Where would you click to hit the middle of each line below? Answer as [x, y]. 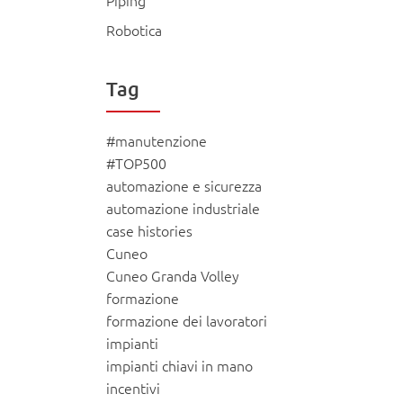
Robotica [134, 30]
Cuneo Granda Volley [172, 276]
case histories [149, 231]
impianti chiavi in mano [179, 366]
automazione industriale [183, 208]
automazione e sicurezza [184, 186]
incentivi [133, 388]
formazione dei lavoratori [186, 321]
